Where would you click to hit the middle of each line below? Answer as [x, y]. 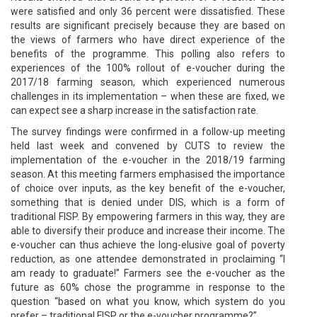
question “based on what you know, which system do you [148, 301]
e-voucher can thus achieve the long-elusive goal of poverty [148, 244]
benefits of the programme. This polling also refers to [148, 53]
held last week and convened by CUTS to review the [148, 145]
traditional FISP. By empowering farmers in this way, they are [148, 216]
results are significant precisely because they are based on [148, 25]
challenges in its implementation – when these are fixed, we [148, 96]
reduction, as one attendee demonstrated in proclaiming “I [148, 259]
